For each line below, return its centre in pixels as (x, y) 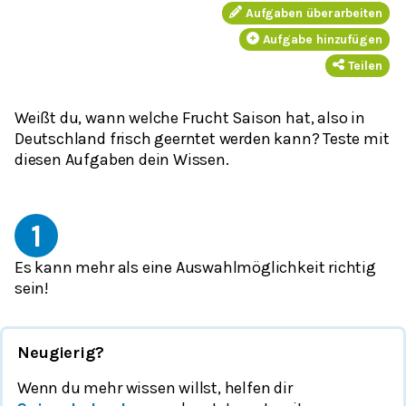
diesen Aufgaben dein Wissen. (122, 159)
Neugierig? (61, 352)
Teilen (365, 65)
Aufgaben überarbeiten (314, 13)
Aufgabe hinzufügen (322, 39)
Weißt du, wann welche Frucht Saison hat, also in (190, 117)
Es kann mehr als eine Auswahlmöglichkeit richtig (195, 267)
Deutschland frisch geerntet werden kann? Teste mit (202, 138)
